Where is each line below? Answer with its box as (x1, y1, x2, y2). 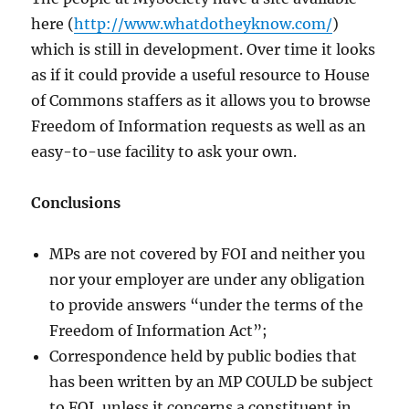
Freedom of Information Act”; (49, 321, 268, 341)
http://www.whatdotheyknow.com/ (74, 15, 333, 34)
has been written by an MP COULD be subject (49, 372, 374, 392)
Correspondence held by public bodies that (49, 347, 358, 366)
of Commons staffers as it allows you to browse (31, 91, 372, 110)
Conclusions (31, 194, 121, 213)
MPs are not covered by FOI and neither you (49, 245, 366, 264)
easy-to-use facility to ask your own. (31, 142, 298, 162)
